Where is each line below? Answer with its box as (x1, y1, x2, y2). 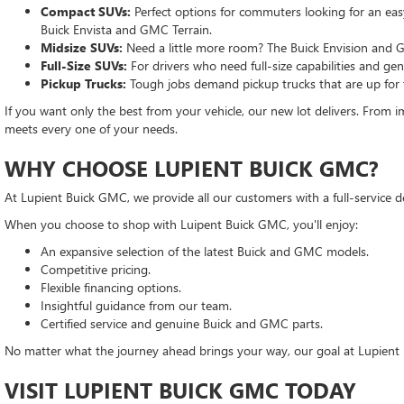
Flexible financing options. (41, 278, 181, 296)
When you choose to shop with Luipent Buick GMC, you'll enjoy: (5, 215, 358, 233)
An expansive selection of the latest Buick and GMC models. (41, 242, 369, 260)
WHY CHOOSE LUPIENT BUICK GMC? (5, 152, 379, 182)
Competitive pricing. (41, 260, 151, 278)
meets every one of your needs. (5, 119, 181, 137)
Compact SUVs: (41, 2, 131, 20)
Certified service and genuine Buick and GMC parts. (41, 314, 323, 332)
